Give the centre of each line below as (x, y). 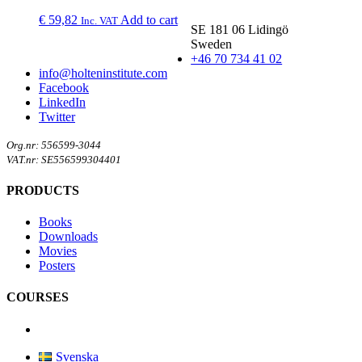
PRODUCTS (43, 190)
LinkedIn (62, 102)
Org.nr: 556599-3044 (54, 145)
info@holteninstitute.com (103, 73)
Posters (57, 266)
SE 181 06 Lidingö (240, 29)
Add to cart (149, 19)
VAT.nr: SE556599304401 (64, 159)
